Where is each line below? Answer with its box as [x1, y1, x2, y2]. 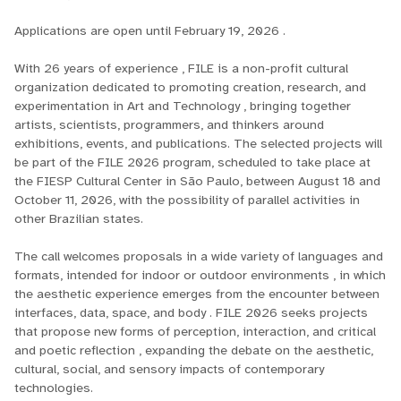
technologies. [14, 380, 94, 396]
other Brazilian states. [14, 211, 144, 226]
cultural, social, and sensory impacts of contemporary [14, 362, 325, 377]
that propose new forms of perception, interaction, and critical [14, 324, 377, 339]
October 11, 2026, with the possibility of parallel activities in [14, 192, 361, 208]
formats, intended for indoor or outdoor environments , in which [14, 268, 387, 283]
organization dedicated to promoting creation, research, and [14, 80, 367, 95]
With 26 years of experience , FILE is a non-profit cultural [14, 61, 349, 76]
